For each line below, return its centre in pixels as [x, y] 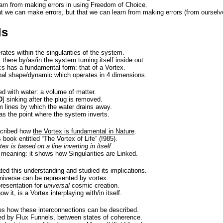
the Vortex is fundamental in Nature [84, 131]
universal [57, 185]
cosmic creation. [95, 185]
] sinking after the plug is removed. [53, 99]
